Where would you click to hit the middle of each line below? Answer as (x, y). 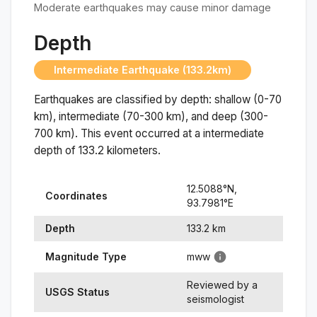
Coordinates (76, 195)
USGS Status (77, 292)
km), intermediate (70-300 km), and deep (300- (151, 116)
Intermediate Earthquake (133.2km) (143, 70)
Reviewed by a (222, 284)
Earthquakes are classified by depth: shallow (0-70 (158, 99)
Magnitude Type (86, 256)
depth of (56, 150)
